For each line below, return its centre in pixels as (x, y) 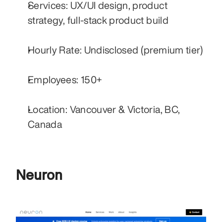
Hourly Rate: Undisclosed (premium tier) (116, 50)
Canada (45, 124)
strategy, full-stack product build (98, 20)
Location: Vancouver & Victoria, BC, (104, 110)
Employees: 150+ (65, 80)
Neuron (39, 175)
